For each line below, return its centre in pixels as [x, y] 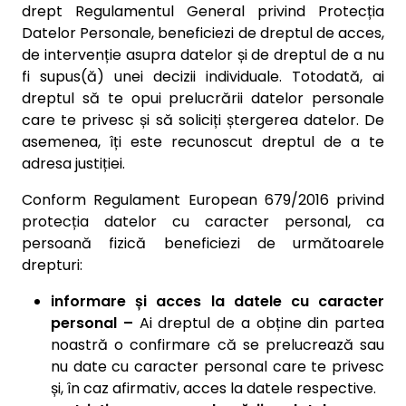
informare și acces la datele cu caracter [217, 301]
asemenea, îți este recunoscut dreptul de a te [203, 142]
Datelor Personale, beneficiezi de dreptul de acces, [203, 33]
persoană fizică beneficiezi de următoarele [203, 243]
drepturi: [52, 265]
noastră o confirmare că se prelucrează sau [217, 345]
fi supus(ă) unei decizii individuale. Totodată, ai [203, 77]
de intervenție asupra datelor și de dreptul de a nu [203, 55]
